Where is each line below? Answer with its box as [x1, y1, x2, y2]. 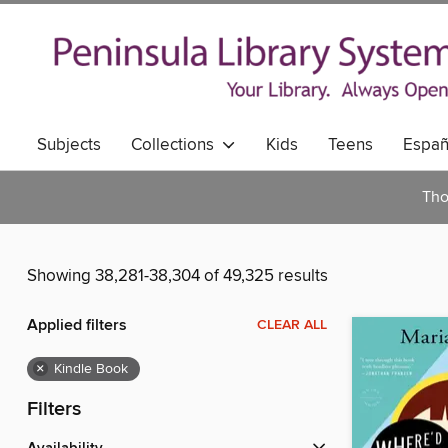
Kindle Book [54, 360, 128, 379]
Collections [131, 134, 222, 156]
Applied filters [27, 315, 127, 337]
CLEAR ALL [257, 316, 327, 335]
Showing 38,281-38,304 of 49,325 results [27, 265, 328, 288]
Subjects [37, 134, 101, 156]
